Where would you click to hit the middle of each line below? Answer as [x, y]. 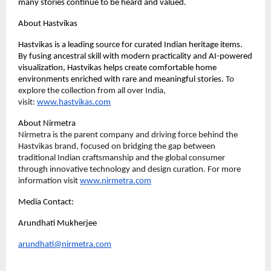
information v [43, 181]
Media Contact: [46, 203]
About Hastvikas [48, 24]
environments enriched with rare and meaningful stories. [122, 80]
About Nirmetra [47, 124]
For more [224, 170]
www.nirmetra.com [116, 181]
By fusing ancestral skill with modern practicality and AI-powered [135, 57]
